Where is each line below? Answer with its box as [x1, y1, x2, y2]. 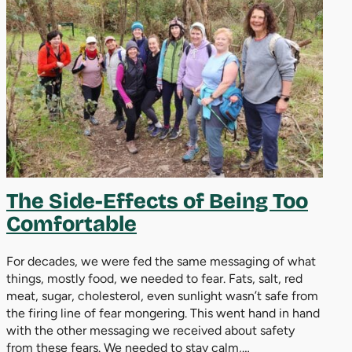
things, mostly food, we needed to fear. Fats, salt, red [6, 270, 302, 286]
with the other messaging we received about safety [6, 322, 295, 338]
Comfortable [6, 211, 137, 236]
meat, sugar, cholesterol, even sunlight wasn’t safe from [6, 288, 318, 303]
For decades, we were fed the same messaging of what [6, 253, 316, 269]
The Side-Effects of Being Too [6, 188, 308, 214]
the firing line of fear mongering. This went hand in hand [6, 305, 320, 321]
